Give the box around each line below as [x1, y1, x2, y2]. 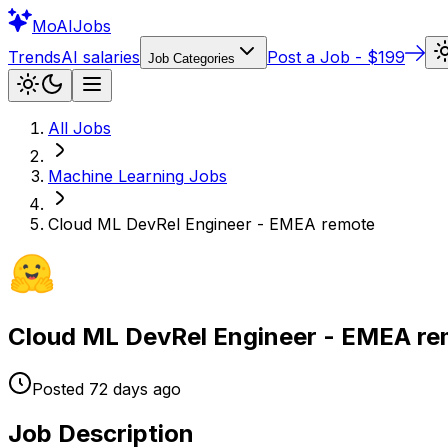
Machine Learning [48, 166, 184, 186]
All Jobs [48, 118, 111, 138]
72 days [89, 378, 148, 399]
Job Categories [148, 51, 235, 66]
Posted [32, 378, 84, 399]
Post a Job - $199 [267, 47, 405, 67]
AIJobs [56, 16, 111, 36]
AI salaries [61, 47, 140, 67]
